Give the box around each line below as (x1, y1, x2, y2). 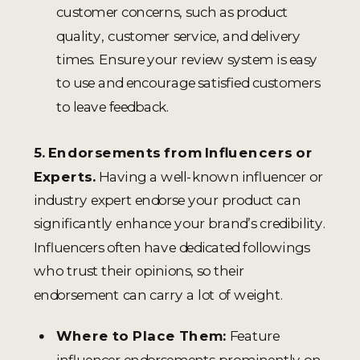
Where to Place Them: (56, 327, 227, 345)
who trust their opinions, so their (34, 262, 244, 280)
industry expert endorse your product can (34, 190, 301, 208)
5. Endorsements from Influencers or (34, 144, 313, 162)
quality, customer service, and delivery (56, 27, 301, 44)
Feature (226, 327, 280, 345)
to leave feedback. (56, 97, 170, 115)
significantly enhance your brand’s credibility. (34, 215, 326, 232)
